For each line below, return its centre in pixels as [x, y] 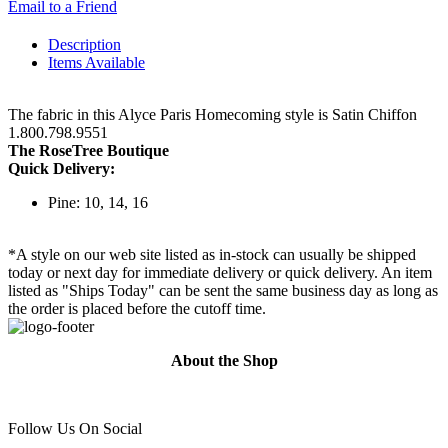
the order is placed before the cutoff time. [137, 309]
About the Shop [224, 361]
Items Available [96, 63]
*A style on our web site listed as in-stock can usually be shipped [212, 255]
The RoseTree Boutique [88, 151]
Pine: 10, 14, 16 [98, 203]
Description [84, 45]
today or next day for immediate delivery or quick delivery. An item [220, 273]
